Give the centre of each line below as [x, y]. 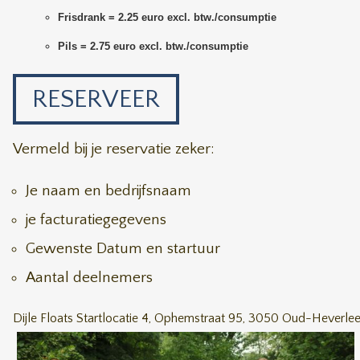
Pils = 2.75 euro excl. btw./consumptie [153, 46]
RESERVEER [96, 99]
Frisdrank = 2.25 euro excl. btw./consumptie [167, 17]
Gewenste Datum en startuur [123, 249]
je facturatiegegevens [96, 220]
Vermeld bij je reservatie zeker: [114, 149]
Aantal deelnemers [89, 278]
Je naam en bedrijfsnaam [108, 191]
